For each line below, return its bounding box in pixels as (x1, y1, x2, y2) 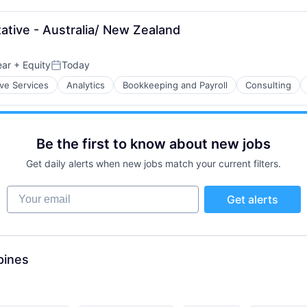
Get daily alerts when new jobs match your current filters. (26, 158, 281, 169)
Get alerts (226, 193, 278, 206)
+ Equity (11, 59, 51, 71)
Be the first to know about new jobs (36, 136, 271, 152)
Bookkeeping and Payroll (123, 79, 228, 90)
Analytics (66, 79, 105, 90)
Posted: (50, 64, 89, 77)
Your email (5, 185, 61, 199)
